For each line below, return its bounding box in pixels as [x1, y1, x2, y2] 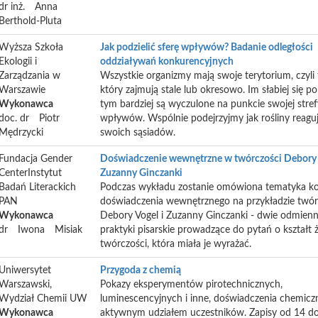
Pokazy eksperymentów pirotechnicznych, [100, 280, 283, 290]
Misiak [55, 225, 82, 235]
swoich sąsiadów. [100, 128, 175, 138]
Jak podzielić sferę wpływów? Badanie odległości [100, 43, 313, 53]
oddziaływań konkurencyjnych [100, 57, 234, 67]
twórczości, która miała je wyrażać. [100, 239, 251, 249]
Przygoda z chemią [100, 265, 181, 275]
